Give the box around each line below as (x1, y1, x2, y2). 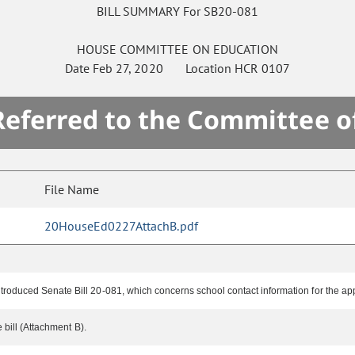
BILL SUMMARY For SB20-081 (96, 3, 259, 20)
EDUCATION (212, 41, 278, 58)
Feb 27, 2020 (93, 60, 163, 77)
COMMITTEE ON (120, 41, 210, 58)
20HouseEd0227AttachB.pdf (44, 218, 198, 235)
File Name (44, 181, 99, 198)
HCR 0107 (234, 60, 290, 77)
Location (162, 60, 235, 77)
